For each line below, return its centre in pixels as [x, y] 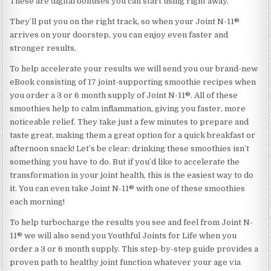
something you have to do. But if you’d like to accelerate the [125, 162]
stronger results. [43, 48]
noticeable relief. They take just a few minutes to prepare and [129, 122]
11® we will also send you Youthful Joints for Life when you [123, 235]
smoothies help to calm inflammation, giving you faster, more [128, 108]
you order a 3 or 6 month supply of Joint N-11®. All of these [124, 95]
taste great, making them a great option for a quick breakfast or [133, 135]
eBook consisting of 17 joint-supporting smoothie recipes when [133, 82]
